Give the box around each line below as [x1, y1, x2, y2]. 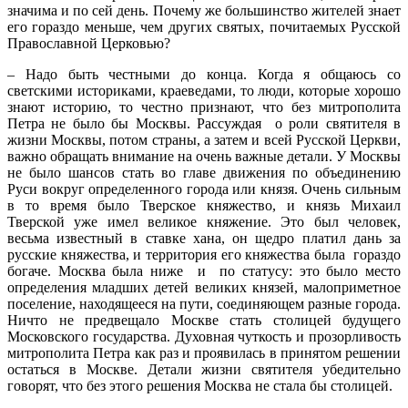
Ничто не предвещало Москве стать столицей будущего [7, 311, 401, 328]
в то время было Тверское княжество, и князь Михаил [7, 197, 401, 213]
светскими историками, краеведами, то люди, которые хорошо [7, 82, 401, 98]
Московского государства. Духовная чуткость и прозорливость [7, 328, 401, 344]
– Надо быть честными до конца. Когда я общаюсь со [7, 66, 401, 82]
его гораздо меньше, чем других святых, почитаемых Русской [7, 18, 401, 35]
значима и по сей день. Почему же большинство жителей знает [7, 2, 401, 18]
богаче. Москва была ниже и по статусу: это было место [7, 262, 401, 279]
